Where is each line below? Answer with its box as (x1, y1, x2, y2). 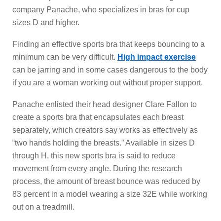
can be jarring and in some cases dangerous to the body (12, 66, 208, 74)
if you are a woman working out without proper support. (12, 78, 203, 87)
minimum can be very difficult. (12, 53, 117, 62)
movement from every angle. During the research (12, 164, 182, 173)
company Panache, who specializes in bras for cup (12, 5, 189, 14)
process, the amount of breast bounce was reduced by (12, 177, 200, 186)
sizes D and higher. (12, 18, 79, 27)
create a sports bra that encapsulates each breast (12, 113, 184, 122)
